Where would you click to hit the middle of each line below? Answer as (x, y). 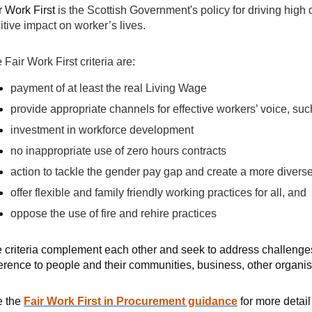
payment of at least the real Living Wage (109, 88)
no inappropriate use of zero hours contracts (118, 151)
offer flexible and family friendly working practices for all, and (158, 193)
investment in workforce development (102, 130)
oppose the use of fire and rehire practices (114, 213)
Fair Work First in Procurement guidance (131, 301)
